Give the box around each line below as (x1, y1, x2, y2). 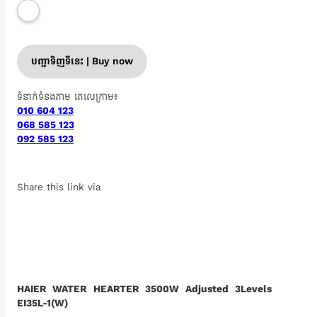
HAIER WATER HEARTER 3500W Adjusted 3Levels (17, 283, 272, 295)
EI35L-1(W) (17, 297, 68, 309)
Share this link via (17, 181, 100, 193)
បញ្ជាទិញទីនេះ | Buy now (31, 55, 133, 67)
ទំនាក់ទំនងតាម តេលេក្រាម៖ (17, 91, 117, 103)
